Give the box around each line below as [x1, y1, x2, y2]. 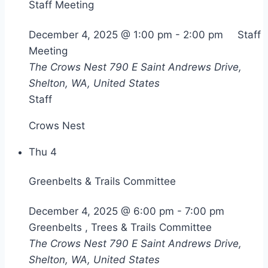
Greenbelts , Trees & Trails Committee [29, 221, 212, 234]
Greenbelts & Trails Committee [29, 175, 176, 188]
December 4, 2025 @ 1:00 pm [29, 28, 172, 41]
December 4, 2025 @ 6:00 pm [29, 205, 174, 218]
